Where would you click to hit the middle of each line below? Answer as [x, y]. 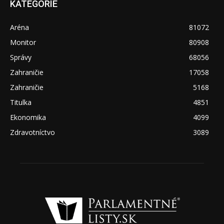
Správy [21, 57]
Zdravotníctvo [32, 132]
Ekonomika [28, 117]
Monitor [23, 42]
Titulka [21, 102]
